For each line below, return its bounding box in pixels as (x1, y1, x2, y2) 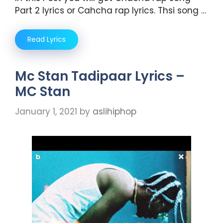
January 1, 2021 (15, 105, 77, 117)
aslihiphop (93, 105, 136, 117)
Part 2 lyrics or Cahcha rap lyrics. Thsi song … (15, 4, 206, 16)
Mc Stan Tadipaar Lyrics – (15, 67, 185, 86)
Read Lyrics (27, 34, 66, 45)
